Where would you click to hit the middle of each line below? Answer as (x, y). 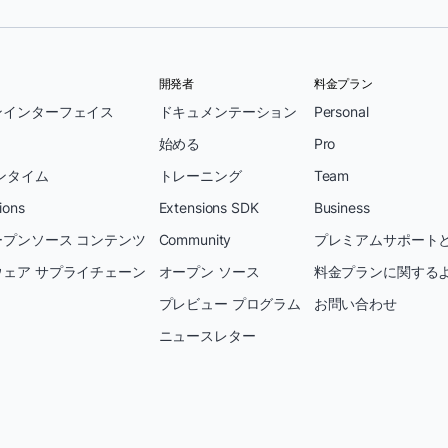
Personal (341, 111)
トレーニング (200, 175)
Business (341, 207)
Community (195, 239)
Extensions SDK (208, 207)
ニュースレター (207, 335)
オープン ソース (209, 271)
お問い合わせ (355, 303)
